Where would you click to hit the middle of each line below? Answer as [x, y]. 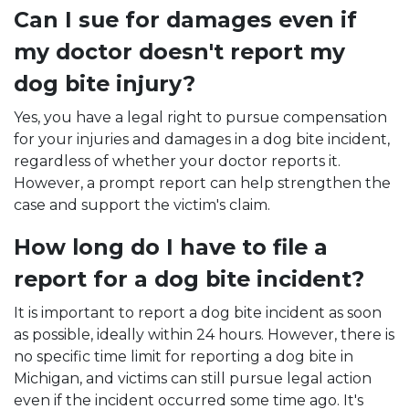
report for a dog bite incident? [192, 279]
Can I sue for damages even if [185, 20]
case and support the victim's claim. [144, 205]
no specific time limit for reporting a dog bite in [184, 357]
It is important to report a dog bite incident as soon [198, 313]
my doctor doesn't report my [179, 52]
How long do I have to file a [171, 247]
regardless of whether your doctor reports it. [177, 161]
